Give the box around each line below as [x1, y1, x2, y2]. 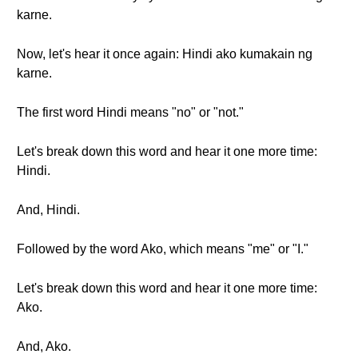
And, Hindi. [17, 203, 80, 217]
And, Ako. [17, 340, 71, 353]
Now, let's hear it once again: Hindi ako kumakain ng [17, 47, 312, 61]
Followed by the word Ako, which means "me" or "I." [17, 242, 308, 256]
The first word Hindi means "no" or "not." [17, 105, 244, 119]
